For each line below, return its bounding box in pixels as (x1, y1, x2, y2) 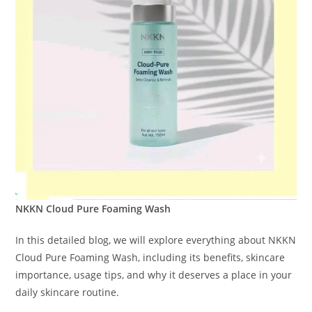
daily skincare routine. (15, 286, 120, 299)
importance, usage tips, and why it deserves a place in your (15, 268, 292, 282)
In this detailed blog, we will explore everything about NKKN (15, 233, 297, 247)
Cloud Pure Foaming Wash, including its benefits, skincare (15, 251, 286, 265)
